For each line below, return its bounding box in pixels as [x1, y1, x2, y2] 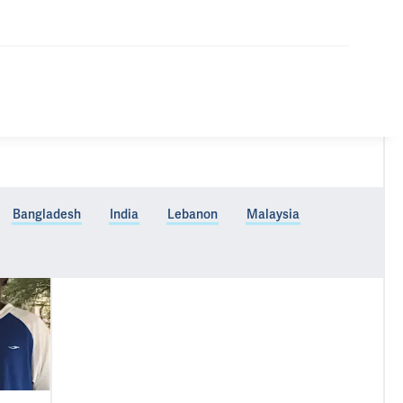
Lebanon [167, 207, 218, 222]
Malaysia [246, 207, 300, 222]
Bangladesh [13, 207, 81, 222]
